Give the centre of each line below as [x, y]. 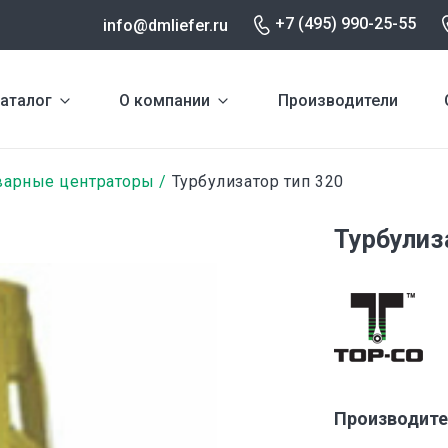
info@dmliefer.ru [165, 25]
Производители [337, 100]
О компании [165, 100]
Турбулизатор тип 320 [255, 181]
